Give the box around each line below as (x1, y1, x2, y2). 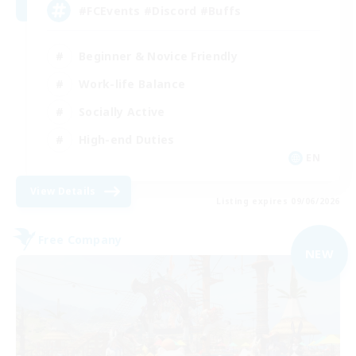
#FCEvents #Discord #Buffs (79, 2, 242, 18)
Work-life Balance (79, 75, 186, 91)
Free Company (38, 231, 122, 247)
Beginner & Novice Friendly (79, 48, 238, 64)
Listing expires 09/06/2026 (216, 195, 340, 207)
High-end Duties (79, 131, 175, 147)
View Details (30, 184, 96, 199)
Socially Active (79, 103, 165, 119)
